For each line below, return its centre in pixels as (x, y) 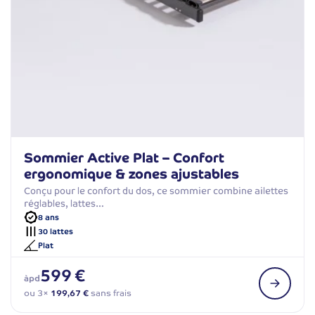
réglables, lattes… (64, 204)
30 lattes (56, 231)
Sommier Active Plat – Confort (124, 158)
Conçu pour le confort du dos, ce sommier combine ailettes (156, 191)
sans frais (110, 294)
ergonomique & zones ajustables (131, 174)
